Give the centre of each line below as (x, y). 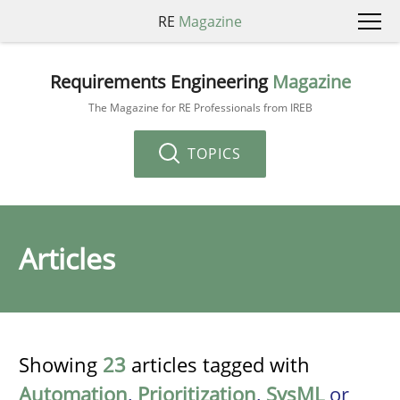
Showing (61, 364)
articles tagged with (218, 364)
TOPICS (212, 153)
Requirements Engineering (161, 81)
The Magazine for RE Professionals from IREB (200, 107)
